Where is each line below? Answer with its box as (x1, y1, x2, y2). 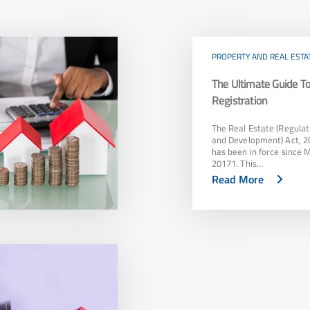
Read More (211, 171, 264, 188)
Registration (211, 91, 268, 110)
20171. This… (211, 156, 263, 171)
